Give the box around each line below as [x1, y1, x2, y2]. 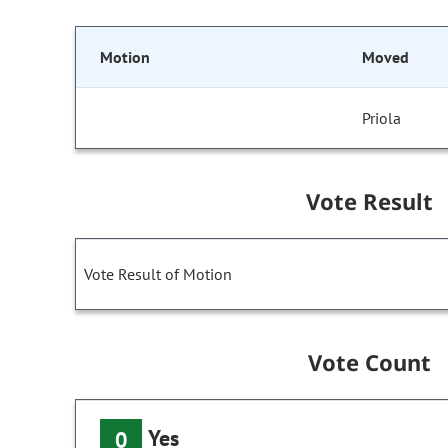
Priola [362, 108, 402, 129]
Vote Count [307, 347, 432, 378]
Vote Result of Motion [84, 264, 232, 285]
